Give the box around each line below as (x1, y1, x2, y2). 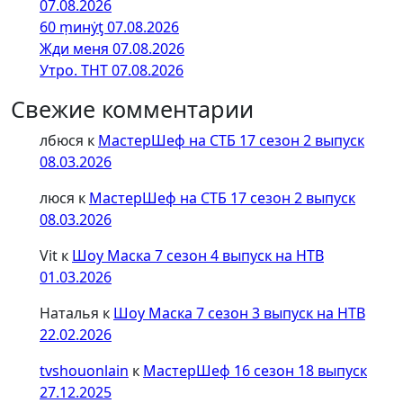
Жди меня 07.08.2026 (40, 39, 184, 59)
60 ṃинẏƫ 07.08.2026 (40, 17, 179, 38)
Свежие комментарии (11, 94, 254, 125)
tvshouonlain (40, 361, 129, 381)
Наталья (40, 303, 99, 324)
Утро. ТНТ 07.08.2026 (40, 60, 184, 81)
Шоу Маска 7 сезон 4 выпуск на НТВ (72, 246, 324, 266)
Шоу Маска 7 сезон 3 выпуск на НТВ (113, 303, 365, 324)
